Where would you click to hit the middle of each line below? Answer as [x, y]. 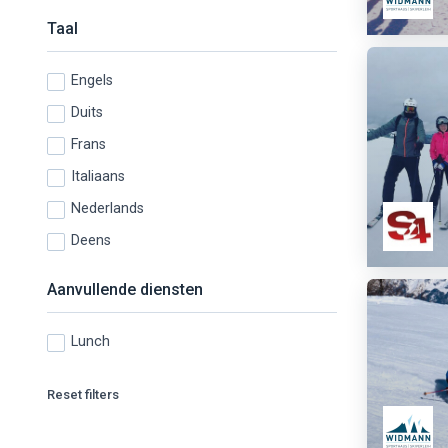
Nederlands [107, 209]
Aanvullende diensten [125, 290]
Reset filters [83, 395]
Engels [92, 81]
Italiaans [98, 177]
